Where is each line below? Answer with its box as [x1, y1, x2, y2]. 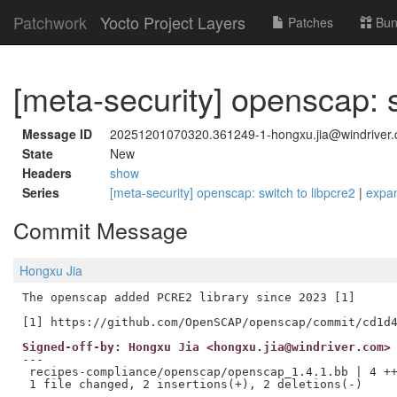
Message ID [22, 125, 92, 143]
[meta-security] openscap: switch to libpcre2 [110, 183, 359, 201]
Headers [22, 164, 72, 182]
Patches [284, 13, 333, 31]
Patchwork [13, 11, 87, 34]
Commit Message [13, 214, 188, 245]
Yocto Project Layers [100, 11, 245, 34]
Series [22, 183, 59, 201]
